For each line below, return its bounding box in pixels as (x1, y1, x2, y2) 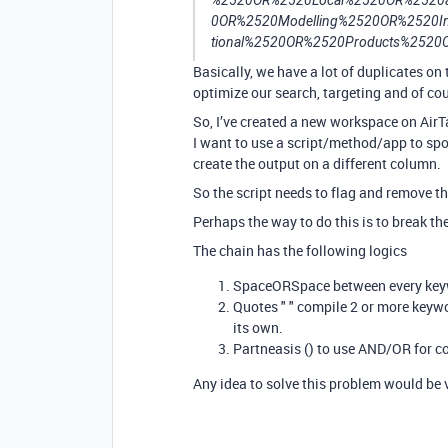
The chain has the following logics (193, 241, 407, 260)
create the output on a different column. (193, 154, 441, 173)
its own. (233, 318, 283, 337)
